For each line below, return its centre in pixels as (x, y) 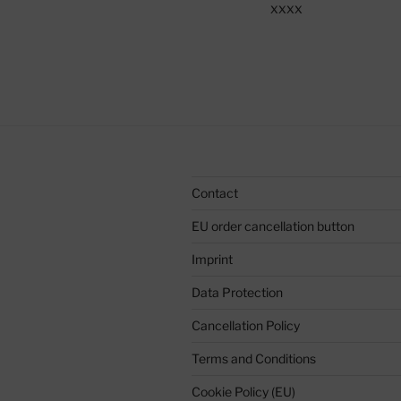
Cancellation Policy (246, 325)
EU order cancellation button (273, 226)
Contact (215, 192)
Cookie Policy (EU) (243, 391)
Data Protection (237, 292)
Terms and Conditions (254, 358)
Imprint (212, 259)
